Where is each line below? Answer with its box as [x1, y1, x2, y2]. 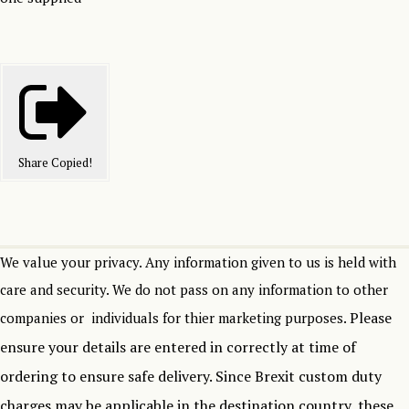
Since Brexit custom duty [215, 366, 382, 387]
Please [350, 308, 392, 329]
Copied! [50, 154, 92, 172]
